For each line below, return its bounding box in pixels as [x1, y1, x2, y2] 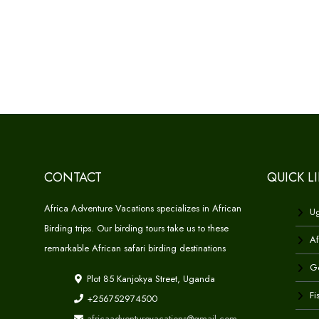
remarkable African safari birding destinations [44, 241, 226, 255]
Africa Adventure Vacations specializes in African [44, 201, 241, 215]
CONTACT [44, 167, 102, 187]
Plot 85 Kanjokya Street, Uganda [84, 271, 216, 286]
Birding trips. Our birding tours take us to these [44, 221, 229, 235]
